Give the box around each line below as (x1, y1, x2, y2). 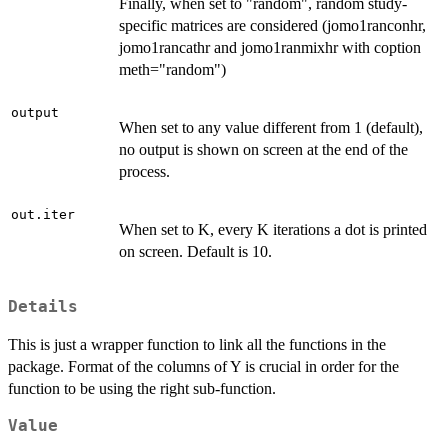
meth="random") (119, 60, 226, 78)
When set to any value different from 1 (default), (119, 118, 423, 136)
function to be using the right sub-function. (8, 380, 276, 398)
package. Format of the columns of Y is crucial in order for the (8, 358, 399, 376)
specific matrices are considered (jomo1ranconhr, (119, 16, 426, 34)
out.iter (11, 206, 75, 222)
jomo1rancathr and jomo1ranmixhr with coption (119, 38, 421, 56)
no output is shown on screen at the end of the (119, 140, 408, 158)
